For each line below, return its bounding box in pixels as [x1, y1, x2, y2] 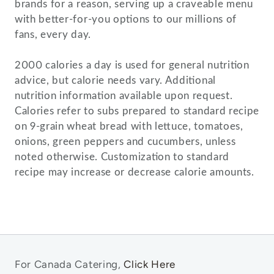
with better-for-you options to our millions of [15, 14, 237, 24]
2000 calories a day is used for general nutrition [15, 60, 250, 70]
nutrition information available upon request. [15, 91, 233, 101]
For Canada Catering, [15, 258, 124, 270]
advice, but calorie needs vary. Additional [15, 75, 216, 86]
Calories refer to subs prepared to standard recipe [15, 106, 259, 116]
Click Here [124, 258, 176, 270]
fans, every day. [15, 29, 91, 40]
